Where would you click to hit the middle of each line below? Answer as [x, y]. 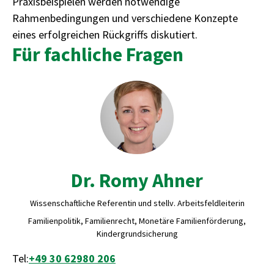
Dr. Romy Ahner [137, 180]
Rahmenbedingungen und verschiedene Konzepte [125, 18]
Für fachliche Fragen [98, 54]
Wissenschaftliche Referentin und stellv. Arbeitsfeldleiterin [137, 203]
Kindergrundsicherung [137, 234]
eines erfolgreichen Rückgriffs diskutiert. [105, 35]
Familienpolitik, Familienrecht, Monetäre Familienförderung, [137, 221]
